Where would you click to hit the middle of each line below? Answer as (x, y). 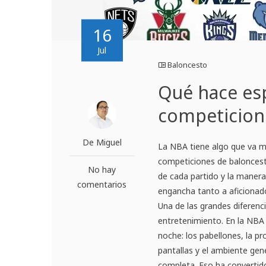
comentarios (102, 184)
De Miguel (102, 142)
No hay (102, 169)
